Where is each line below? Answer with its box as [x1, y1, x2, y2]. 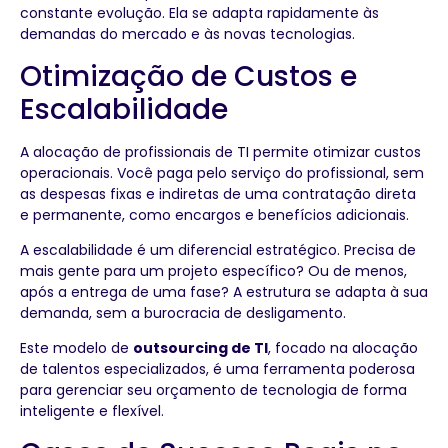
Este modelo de [20, 338, 133, 359]
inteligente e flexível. [20, 401, 164, 422]
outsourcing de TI [133, 338, 268, 359]
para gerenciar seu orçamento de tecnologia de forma [20, 380, 407, 401]
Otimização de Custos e [20, 56, 357, 96]
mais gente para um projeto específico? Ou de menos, [20, 261, 407, 282]
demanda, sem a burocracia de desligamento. [20, 303, 346, 324]
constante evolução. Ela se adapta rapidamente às [20, 3, 379, 24]
